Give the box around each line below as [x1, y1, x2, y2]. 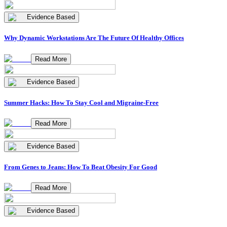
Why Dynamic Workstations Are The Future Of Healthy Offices [4, 34, 184, 42]
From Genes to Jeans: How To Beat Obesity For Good [4, 163, 157, 171]
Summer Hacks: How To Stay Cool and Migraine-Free [4, 98, 159, 106]
